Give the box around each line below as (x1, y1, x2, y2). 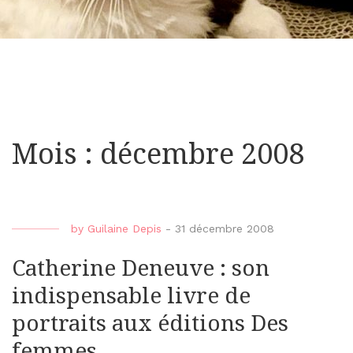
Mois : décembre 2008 (12, 137, 304, 172)
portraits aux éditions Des (12, 310, 288, 337)
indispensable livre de (12, 283, 251, 310)
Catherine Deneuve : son (12, 255, 269, 282)
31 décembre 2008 (175, 222, 274, 236)
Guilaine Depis (87, 222, 162, 236)
